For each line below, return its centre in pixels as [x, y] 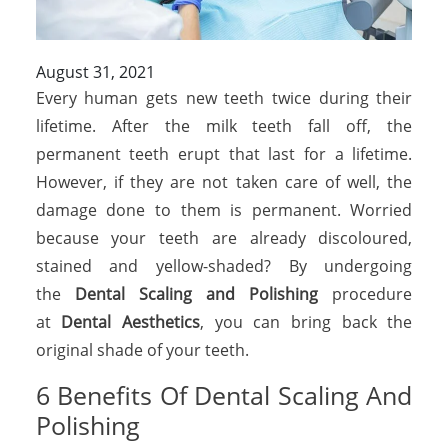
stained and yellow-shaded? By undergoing [224, 265]
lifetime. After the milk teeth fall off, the [224, 125]
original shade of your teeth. [144, 349]
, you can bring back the [306, 321]
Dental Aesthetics [131, 321]
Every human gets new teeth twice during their [224, 97]
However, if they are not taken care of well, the [224, 181]
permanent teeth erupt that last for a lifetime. [224, 153]
